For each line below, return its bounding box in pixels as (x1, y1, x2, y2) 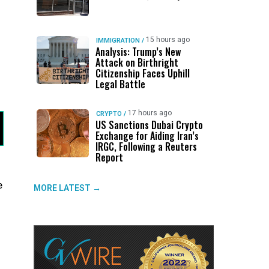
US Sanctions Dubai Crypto (95, 118, 203, 132)
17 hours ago (127, 109, 172, 117)
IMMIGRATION (95, 37, 140, 44)
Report (95, 150, 123, 165)
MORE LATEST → (34, 183, 101, 193)
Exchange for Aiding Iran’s (95, 128, 199, 143)
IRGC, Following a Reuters (95, 139, 197, 154)
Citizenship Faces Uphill (95, 66, 190, 80)
